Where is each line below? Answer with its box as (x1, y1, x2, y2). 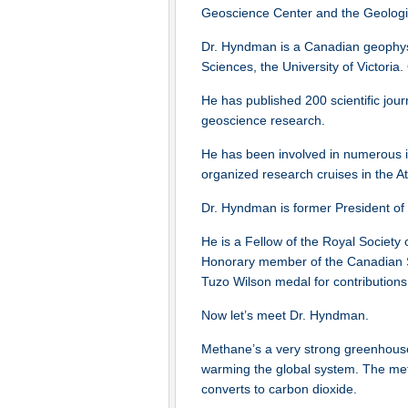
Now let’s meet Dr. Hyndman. (201, 308, 369, 322)
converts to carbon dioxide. (201, 382, 357, 396)
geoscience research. (201, 113, 325, 127)
